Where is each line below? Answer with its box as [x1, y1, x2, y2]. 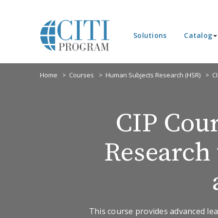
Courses [69, 71, 94, 79]
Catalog [184, 31, 212, 40]
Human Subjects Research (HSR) [106, 71, 200, 79]
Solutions [133, 31, 167, 40]
